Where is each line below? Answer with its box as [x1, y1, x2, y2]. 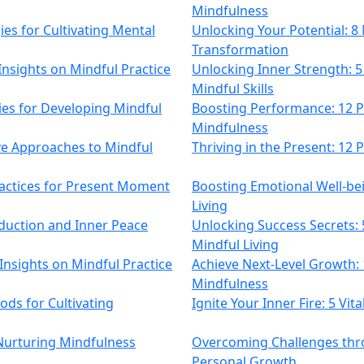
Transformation [192, 41, 288, 58]
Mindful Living [192, 236, 279, 253]
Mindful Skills [192, 80, 274, 97]
